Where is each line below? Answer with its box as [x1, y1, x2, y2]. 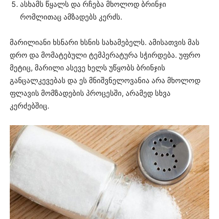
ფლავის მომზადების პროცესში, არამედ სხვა [10, 88, 171, 98]
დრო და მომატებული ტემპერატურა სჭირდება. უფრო [10, 50, 200, 60]
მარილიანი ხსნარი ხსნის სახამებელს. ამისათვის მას [10, 37, 199, 47]
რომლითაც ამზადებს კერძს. [20, 12, 122, 22]
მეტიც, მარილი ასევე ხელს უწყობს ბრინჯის [10, 63, 165, 72]
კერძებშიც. [10, 101, 49, 110]
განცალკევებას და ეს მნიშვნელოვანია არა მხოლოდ [10, 75, 200, 85]
